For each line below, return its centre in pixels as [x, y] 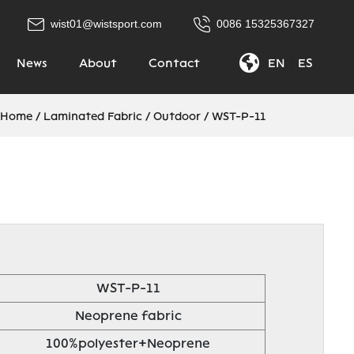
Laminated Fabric [93, 116]
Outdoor [177, 116]
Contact [174, 64]
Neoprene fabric [128, 316]
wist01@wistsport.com [103, 23]
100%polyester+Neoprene [128, 343]
